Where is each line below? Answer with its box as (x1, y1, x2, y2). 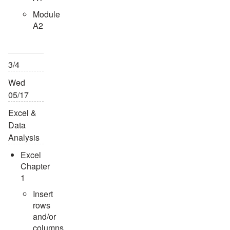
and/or (33, 210, 56, 222)
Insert (33, 187, 53, 200)
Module (33, 8, 60, 20)
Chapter (21, 160, 50, 172)
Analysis (8, 131, 40, 143)
